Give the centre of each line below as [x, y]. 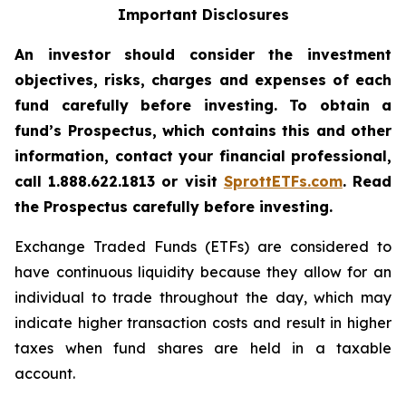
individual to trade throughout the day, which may [203, 297]
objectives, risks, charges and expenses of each [203, 80]
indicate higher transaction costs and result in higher [203, 323]
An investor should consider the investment [203, 54]
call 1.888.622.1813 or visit [119, 181]
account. [45, 373]
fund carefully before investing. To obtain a [203, 105]
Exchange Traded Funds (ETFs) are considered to [203, 246]
